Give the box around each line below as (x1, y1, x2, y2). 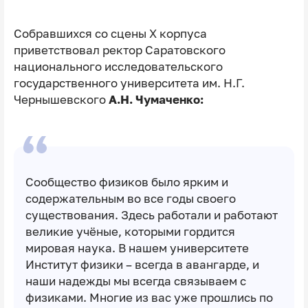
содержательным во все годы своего (25, 191, 236, 206)
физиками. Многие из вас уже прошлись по (25, 290, 273, 305)
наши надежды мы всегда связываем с (25, 274, 246, 288)
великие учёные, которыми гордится (25, 224, 235, 239)
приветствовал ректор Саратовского (13, 43, 225, 58)
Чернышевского (13, 93, 109, 107)
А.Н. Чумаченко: (108, 93, 203, 107)
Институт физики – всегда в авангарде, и (25, 257, 259, 272)
